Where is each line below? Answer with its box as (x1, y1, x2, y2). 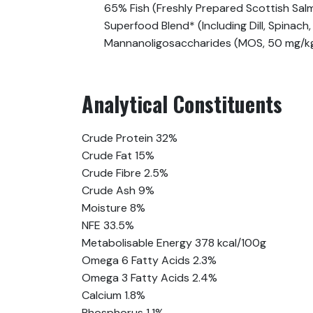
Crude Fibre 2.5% (82, 166, 168, 181)
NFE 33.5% (82, 218, 134, 233)
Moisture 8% (82, 201, 145, 216)
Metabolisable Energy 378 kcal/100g (82, 235, 266, 251)
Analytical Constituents (82, 88, 282, 120)
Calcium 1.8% (82, 288, 145, 303)
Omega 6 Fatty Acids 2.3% (82, 253, 217, 268)
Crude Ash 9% (82, 183, 154, 198)
